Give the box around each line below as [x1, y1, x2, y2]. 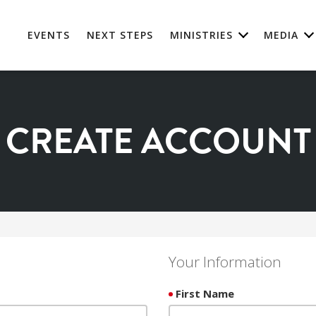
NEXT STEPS [86, 28, 153, 42]
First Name [176, 286, 234, 300]
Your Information [169, 252, 281, 272]
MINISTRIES [169, 28, 233, 42]
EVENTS [27, 28, 70, 42]
